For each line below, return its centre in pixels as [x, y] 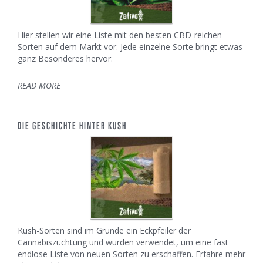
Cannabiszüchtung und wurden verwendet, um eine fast [123, 242]
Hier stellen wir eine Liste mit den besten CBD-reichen [120, 35]
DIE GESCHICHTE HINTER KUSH [72, 126]
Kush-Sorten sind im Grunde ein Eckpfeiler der [104, 231]
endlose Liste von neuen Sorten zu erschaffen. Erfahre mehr [131, 254]
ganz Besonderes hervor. [65, 59]
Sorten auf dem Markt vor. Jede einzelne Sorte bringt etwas [130, 47]
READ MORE [39, 86]
